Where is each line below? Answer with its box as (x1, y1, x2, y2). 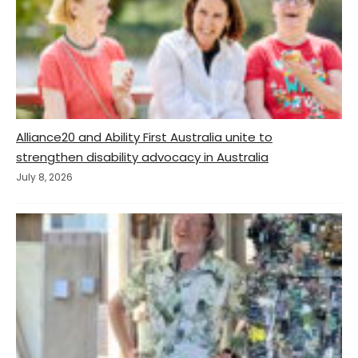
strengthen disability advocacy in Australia (16, 149, 268, 166)
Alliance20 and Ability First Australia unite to (16, 129, 272, 146)
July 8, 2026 (16, 170, 73, 185)
